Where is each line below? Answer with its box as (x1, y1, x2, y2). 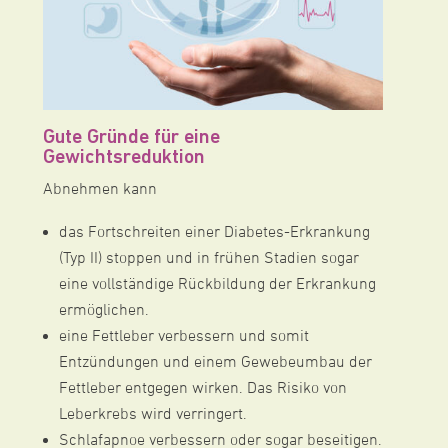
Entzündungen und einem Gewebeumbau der (58, 352, 372, 373)
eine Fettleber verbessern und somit (58, 326, 309, 347)
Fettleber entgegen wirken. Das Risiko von (58, 378, 347, 399)
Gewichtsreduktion (42, 144, 205, 168)
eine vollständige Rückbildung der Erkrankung (58, 274, 376, 295)
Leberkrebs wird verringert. (58, 404, 247, 425)
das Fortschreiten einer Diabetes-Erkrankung (58, 222, 370, 243)
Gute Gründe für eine (42, 124, 220, 148)
